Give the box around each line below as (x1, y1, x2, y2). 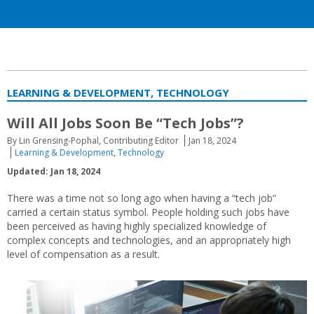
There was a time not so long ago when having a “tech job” (7, 191, 276, 205)
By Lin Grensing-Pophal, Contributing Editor (7, 135, 179, 146)
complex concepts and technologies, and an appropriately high (7, 233, 291, 247)
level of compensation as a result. (7, 247, 160, 261)
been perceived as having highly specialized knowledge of (7, 219, 266, 233)
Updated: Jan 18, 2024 (7, 165, 100, 177)
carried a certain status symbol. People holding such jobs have (7, 205, 289, 219)
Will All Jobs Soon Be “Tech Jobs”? (7, 114, 244, 132)
